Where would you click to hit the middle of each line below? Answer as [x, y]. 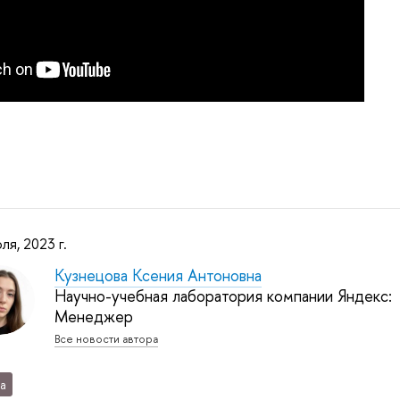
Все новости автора [106, 339]
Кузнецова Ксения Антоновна [158, 276]
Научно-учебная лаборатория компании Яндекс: [223, 296]
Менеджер [93, 317]
